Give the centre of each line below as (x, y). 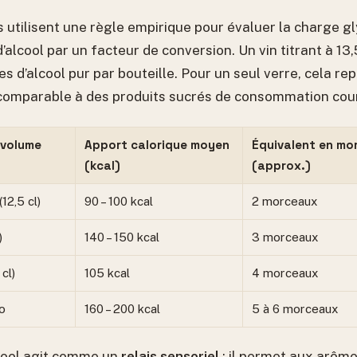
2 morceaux (284, 201)
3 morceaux (285, 237)
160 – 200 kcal (122, 308)
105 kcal (107, 273)
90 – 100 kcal (119, 201)
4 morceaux (285, 273)
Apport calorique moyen (157, 144)
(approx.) (281, 165)
